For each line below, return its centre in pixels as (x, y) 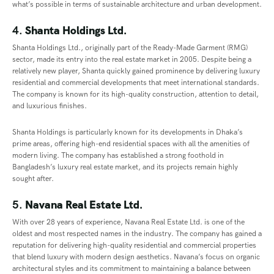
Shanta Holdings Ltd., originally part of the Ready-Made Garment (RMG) (130, 48)
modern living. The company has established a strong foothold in (118, 156)
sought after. (33, 179)
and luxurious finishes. (50, 106)
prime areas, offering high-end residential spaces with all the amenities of (131, 144)
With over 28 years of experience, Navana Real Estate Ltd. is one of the (128, 222)
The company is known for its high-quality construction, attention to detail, (135, 94)
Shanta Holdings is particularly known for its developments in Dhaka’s (128, 132)
